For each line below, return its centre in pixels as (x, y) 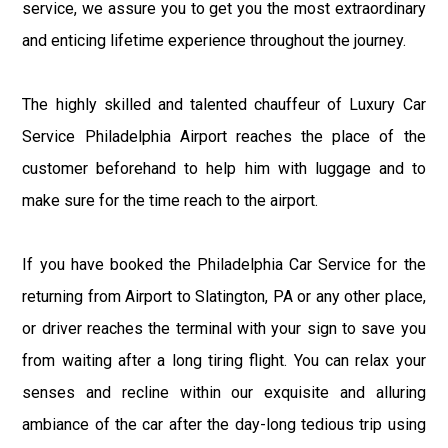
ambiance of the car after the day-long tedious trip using (224, 425)
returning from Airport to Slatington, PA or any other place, (224, 297)
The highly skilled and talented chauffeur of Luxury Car (224, 105)
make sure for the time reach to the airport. (170, 201)
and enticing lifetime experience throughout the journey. (214, 41)
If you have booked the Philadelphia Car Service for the (224, 265)
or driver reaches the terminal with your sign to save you (224, 329)
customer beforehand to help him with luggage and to (224, 169)
